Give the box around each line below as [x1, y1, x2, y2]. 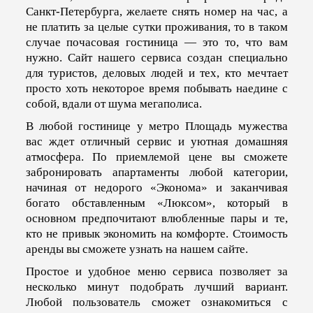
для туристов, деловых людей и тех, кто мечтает [25, 66, 288, 80]
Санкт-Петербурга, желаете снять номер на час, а [25, 4, 288, 18]
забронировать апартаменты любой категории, [25, 165, 288, 179]
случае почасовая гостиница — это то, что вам [25, 35, 288, 49]
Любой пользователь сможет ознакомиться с [25, 295, 288, 309]
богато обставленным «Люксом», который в [25, 196, 288, 210]
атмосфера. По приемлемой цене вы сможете [25, 150, 288, 163]
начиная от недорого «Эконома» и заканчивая [25, 180, 288, 194]
